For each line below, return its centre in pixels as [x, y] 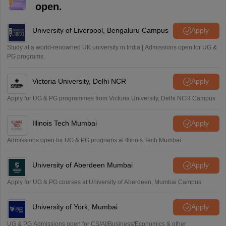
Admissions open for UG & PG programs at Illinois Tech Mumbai [94, 140]
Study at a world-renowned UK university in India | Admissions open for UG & [112, 47]
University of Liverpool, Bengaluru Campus [100, 31]
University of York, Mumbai [75, 207]
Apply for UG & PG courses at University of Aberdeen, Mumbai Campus [104, 182]
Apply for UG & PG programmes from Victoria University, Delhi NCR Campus [111, 98]
